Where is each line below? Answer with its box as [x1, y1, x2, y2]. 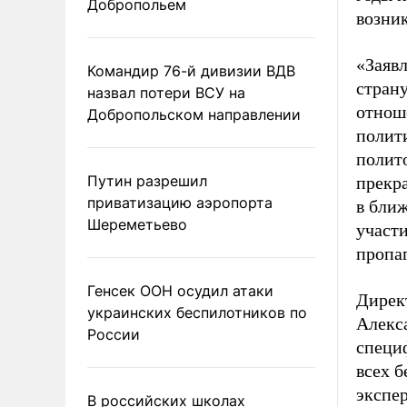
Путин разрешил [87, 171, 207, 190]
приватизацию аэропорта [87, 193, 273, 212]
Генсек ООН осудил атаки [87, 281, 273, 300]
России [87, 324, 140, 343]
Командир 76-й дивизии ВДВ [87, 61, 295, 80]
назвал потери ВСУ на [87, 83, 245, 102]
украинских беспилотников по [87, 303, 307, 322]
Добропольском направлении [87, 104, 301, 124]
